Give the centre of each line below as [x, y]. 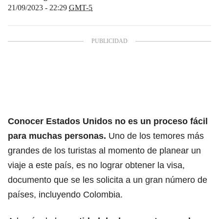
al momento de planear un [150, 150]
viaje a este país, [41, 165]
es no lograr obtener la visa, [129, 165]
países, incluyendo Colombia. [65, 194]
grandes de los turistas [53, 150]
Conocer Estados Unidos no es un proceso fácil [108, 121]
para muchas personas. [58, 136]
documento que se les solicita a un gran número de [108, 180]
